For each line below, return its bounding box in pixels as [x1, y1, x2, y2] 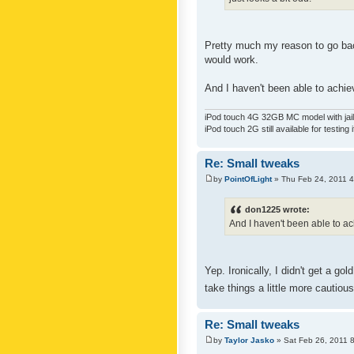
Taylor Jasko [224, 335, 274, 345]
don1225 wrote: [245, 205, 310, 214]
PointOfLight [224, 174, 272, 183]
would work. [205, 53, 258, 66]
